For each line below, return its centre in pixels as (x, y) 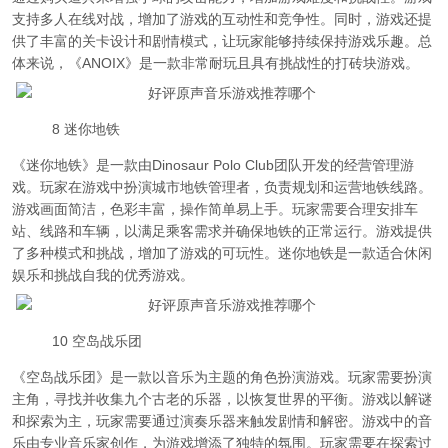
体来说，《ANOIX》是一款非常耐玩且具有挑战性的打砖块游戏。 (215, 63)
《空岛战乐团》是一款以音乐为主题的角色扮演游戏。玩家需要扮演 (222, 377)
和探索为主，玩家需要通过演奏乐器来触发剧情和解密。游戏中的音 (222, 421)
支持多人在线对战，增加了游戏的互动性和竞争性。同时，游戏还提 (222, 19)
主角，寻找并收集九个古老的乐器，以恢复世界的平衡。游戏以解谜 (222, 399)
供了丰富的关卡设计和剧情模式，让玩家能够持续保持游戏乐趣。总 (222, 41)
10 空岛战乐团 (97, 341)
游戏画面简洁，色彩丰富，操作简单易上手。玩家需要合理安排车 (215, 209)
